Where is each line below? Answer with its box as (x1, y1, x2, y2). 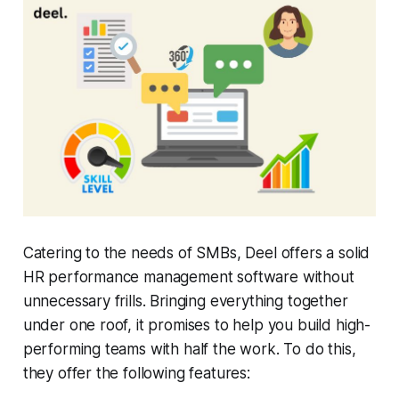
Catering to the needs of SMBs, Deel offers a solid (22, 244, 370, 263)
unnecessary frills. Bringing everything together (22, 292, 348, 311)
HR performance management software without (22, 268, 354, 287)
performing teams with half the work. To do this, (22, 340, 356, 359)
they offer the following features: (22, 364, 250, 383)
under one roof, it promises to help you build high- (22, 316, 371, 335)
